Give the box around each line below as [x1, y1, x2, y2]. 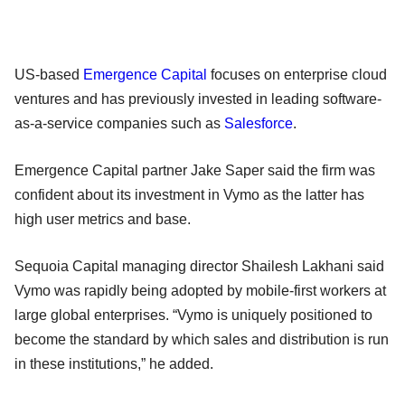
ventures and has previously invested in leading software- [14, 90, 381, 107]
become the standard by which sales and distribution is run [14, 331, 389, 347]
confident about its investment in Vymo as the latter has [14, 186, 364, 202]
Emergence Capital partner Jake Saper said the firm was [14, 162, 375, 178]
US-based [14, 66, 83, 82]
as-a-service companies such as [14, 115, 224, 131]
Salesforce [224, 115, 293, 131]
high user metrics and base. [14, 211, 191, 227]
